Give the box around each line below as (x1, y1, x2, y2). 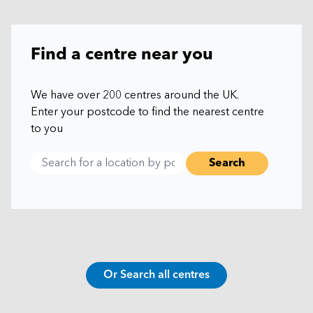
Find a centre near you (31, 46, 213, 64)
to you (31, 123, 63, 135)
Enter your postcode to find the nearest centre (31, 106, 264, 118)
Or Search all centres (103, 269, 210, 281)
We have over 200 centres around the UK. (31, 89, 239, 101)
